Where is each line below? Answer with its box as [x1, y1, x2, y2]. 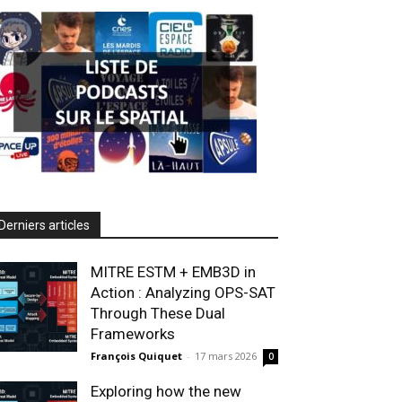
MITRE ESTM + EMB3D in [91, 263, 256, 281]
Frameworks [91, 325, 175, 343]
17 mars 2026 [195, 349, 257, 363]
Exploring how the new [91, 382, 241, 400]
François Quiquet [91, 349, 182, 363]
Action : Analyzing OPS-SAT [91, 284, 275, 301]
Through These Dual [91, 304, 225, 322]
